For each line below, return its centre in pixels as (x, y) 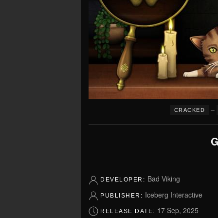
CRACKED (190, 110)
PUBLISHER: (123, 195)
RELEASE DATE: (129, 211)
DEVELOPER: (124, 180)
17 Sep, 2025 (178, 210)
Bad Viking (163, 179)
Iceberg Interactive (173, 194)
